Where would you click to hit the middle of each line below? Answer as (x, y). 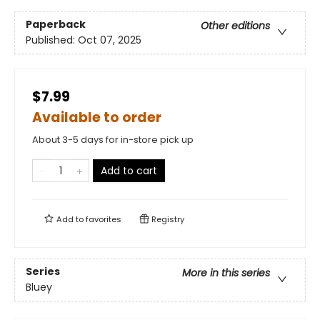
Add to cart (129, 171)
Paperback (56, 25)
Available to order (97, 117)
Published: (52, 40)
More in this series (226, 273)
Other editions (235, 26)
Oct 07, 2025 (110, 40)
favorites (104, 219)
